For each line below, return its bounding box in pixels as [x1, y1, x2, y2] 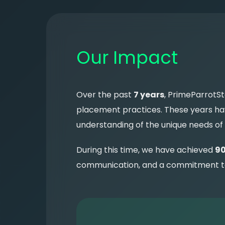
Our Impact [76, 45, 178, 70]
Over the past [76, 88, 134, 100]
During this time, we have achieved [76, 144, 215, 156]
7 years [134, 88, 164, 100]
